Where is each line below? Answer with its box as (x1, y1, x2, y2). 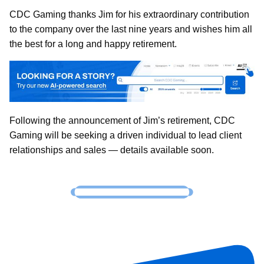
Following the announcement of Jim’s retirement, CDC (9, 115, 235, 126)
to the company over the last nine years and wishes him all (9, 24, 252, 35)
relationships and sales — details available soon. (9, 144, 214, 155)
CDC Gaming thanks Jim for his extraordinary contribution (9, 9, 249, 20)
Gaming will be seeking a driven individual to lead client (9, 130, 242, 140)
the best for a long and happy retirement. (9, 39, 177, 49)
